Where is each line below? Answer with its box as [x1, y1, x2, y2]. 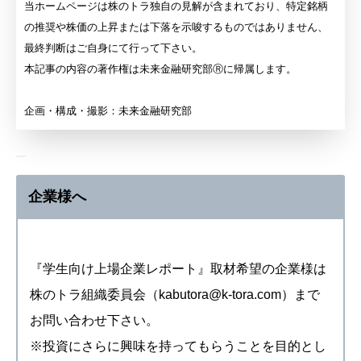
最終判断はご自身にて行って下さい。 [24, 42, 202, 55]
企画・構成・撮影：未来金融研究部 [24, 105, 192, 118]
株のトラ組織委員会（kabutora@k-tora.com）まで [30, 288, 320, 302]
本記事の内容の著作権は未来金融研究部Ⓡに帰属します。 [24, 63, 297, 76]
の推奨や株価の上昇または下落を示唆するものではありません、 [24, 21, 328, 34]
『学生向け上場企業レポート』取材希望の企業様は [30, 262, 326, 276]
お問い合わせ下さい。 [30, 313, 159, 328]
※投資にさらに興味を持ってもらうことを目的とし [30, 339, 326, 354]
